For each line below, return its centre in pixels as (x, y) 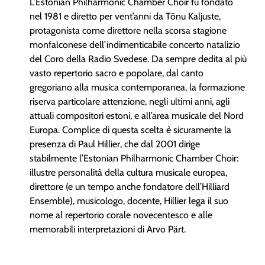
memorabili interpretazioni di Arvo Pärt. (108, 229)
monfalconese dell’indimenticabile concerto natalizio (135, 44)
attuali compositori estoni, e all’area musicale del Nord (137, 115)
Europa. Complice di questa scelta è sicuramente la (130, 130)
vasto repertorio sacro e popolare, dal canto (117, 73)
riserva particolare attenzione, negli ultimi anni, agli (130, 101)
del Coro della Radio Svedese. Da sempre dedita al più (138, 59)
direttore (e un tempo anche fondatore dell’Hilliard (130, 186)
